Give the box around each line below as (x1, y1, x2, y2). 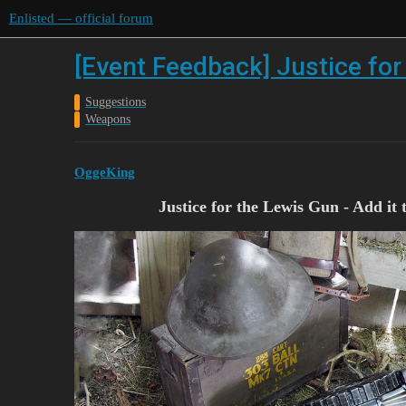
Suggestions (85, 95, 146, 109)
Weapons (85, 112, 130, 126)
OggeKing (74, 164, 135, 179)
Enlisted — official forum (9, 11, 153, 25)
